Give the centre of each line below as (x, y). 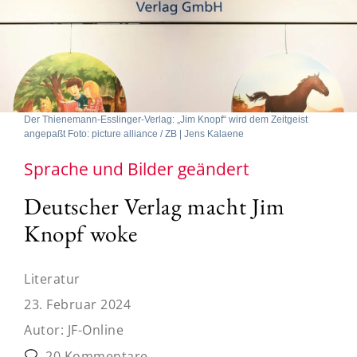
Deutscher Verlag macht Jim (155, 206)
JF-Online (95, 330)
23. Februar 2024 (77, 304)
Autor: (46, 330)
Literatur (52, 279)
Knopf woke (81, 233)
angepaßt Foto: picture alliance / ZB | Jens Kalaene (134, 133)
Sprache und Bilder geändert (136, 169)
